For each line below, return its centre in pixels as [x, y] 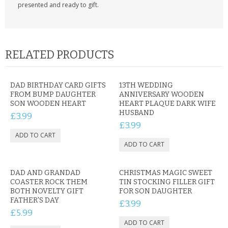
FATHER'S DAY [35, 200]
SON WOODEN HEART [48, 104]
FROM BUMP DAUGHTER [53, 94]
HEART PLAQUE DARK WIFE [167, 104]
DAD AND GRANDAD [45, 173]
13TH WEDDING [146, 85]
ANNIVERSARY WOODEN [162, 94]
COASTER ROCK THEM [49, 182]
